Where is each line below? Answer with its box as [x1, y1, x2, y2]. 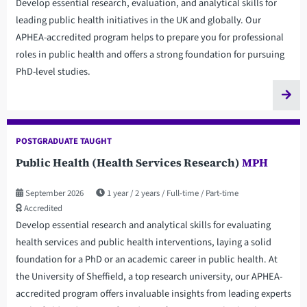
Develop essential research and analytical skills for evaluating [15, 217, 271, 232]
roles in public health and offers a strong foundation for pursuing [15, 47, 284, 62]
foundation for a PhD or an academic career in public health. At [15, 251, 278, 267]
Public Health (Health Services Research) [15, 154, 242, 170]
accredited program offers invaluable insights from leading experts [15, 286, 291, 301]
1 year [106, 186, 130, 199]
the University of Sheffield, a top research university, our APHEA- [15, 269, 282, 284]
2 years [134, 186, 162, 199]
